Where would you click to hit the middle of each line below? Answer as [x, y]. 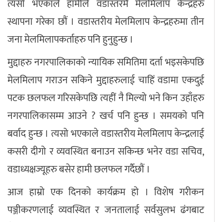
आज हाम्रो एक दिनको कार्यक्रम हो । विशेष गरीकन [106, 193]
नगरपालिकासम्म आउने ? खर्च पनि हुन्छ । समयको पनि [106, 116]
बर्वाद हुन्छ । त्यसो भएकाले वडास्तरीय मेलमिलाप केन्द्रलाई [106, 134]
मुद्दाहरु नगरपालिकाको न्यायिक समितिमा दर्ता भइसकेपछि [106, 63]
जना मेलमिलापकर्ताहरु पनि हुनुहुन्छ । [71, 40]
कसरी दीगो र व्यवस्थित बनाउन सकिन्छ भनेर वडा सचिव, [106, 152]
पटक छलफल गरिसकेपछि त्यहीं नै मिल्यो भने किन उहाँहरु [106, 98]
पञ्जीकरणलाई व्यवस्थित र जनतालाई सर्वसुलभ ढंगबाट [106, 210]
